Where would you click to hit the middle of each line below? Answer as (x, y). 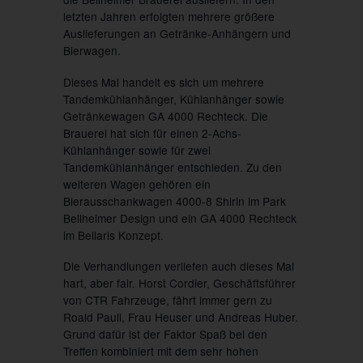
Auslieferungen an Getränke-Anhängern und (177, 34)
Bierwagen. (92, 51)
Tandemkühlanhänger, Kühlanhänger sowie (173, 98)
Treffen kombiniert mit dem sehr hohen (160, 350)
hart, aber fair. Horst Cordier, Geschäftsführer (179, 282)
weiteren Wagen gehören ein (137, 184)
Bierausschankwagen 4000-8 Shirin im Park (174, 201)
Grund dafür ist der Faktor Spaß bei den (165, 333)
